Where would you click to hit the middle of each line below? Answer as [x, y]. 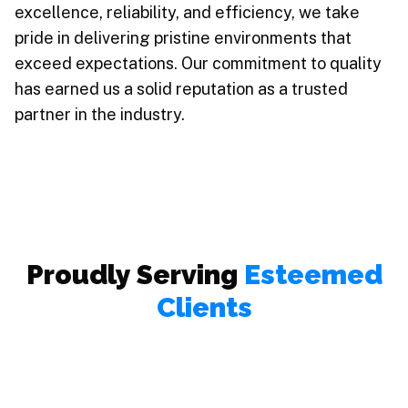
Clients [204, 307]
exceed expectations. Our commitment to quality [198, 63]
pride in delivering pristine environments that [183, 38]
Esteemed [313, 275]
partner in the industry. [100, 114]
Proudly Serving [132, 275]
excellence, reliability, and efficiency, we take [187, 12]
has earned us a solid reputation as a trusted [181, 89]
